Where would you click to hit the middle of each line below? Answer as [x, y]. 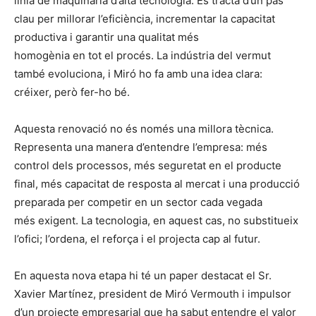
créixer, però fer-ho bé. [72, 92]
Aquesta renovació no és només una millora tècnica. [144, 129]
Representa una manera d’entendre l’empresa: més [141, 147]
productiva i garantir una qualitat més [107, 37]
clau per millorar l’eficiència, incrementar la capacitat [145, 19]
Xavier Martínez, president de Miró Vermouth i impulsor [153, 294]
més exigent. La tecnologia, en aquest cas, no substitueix [156, 221]
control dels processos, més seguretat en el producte [148, 166]
